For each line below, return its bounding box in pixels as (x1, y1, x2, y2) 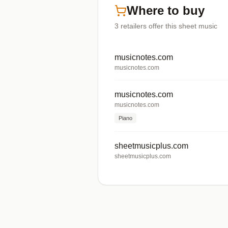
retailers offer (121, 22, 163, 30)
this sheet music (163, 22, 217, 30)
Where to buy (127, 4, 205, 17)
